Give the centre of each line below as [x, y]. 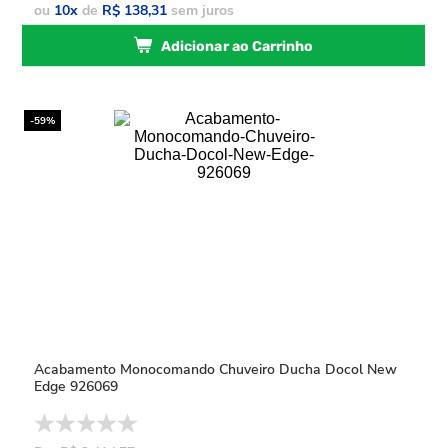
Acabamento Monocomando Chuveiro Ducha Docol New [216, 369]
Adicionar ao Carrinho [237, 46]
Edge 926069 [76, 386]
